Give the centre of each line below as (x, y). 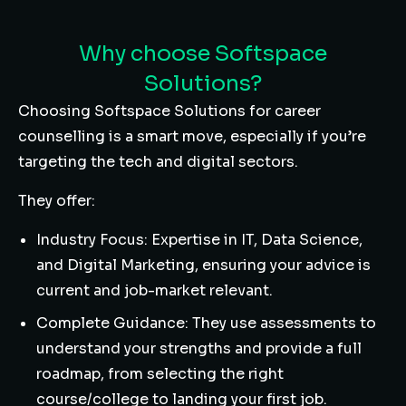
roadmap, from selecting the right (160, 374)
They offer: (57, 201)
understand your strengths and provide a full (199, 348)
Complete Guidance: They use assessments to (206, 323)
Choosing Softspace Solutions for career (169, 111)
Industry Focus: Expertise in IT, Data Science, (199, 240)
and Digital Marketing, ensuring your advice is (203, 265)
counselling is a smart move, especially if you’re (192, 136)
